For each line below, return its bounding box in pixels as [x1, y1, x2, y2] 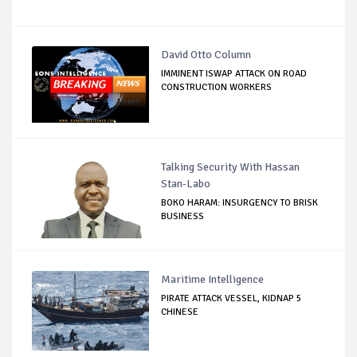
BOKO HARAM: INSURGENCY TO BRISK [161, 196, 319, 209]
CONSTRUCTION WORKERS [161, 80, 273, 93]
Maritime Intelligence [161, 272, 265, 286]
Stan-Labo [161, 176, 211, 190]
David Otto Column [161, 47, 252, 61]
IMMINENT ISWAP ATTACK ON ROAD [161, 67, 308, 80]
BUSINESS [161, 210, 205, 222]
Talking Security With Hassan [161, 159, 300, 174]
